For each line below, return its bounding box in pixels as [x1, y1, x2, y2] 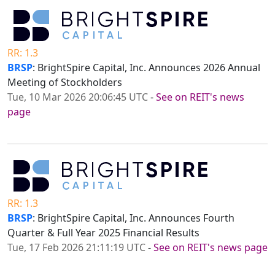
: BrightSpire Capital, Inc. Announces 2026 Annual [33, 61, 260, 75]
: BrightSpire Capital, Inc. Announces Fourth [33, 211, 234, 225]
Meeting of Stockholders [7, 76, 122, 90]
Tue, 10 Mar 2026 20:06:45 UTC [7, 90, 148, 104]
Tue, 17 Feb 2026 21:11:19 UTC [7, 241, 145, 255]
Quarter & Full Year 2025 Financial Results [7, 226, 199, 240]
